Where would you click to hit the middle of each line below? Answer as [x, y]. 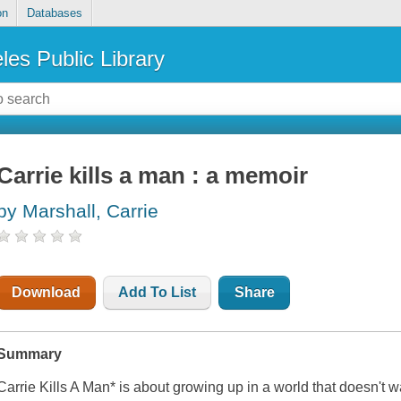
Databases [54, 13]
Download [47, 293]
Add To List [158, 293]
